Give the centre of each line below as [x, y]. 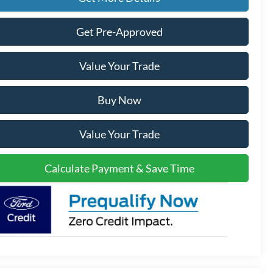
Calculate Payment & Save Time [119, 168]
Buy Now [119, 100]
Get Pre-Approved [119, 31]
